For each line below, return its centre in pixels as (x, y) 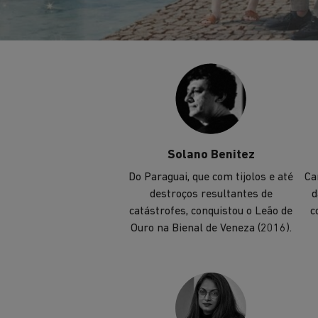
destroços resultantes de (211, 194)
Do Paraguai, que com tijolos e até (211, 177)
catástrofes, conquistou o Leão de (211, 211)
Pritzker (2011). (211, 20)
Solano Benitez (211, 155)
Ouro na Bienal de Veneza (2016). (211, 228)
